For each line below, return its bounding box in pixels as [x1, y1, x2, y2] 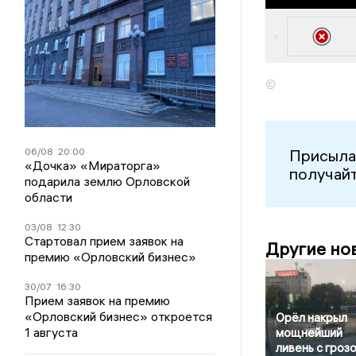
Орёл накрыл [275, 310, 347, 326]
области [25, 188, 73, 205]
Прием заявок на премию [25, 292, 171, 308]
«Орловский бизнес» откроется [25, 308, 213, 324]
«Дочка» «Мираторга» [25, 157, 161, 173]
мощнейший [275, 325, 342, 341]
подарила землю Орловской [25, 172, 191, 189]
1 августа [25, 323, 79, 340]
